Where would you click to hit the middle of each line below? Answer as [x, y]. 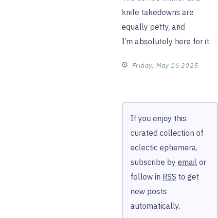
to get [188, 177]
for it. [201, 41]
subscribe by [154, 162]
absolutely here [163, 41]
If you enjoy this [158, 118]
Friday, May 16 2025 [165, 65]
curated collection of [167, 133]
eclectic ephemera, [164, 147]
